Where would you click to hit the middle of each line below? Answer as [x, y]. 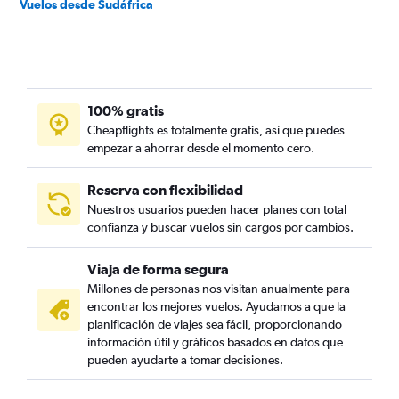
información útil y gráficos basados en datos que [215, 342]
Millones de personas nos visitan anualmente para [219, 289]
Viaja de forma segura [158, 269]
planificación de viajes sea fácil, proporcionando [215, 325]
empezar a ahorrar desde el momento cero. [201, 148]
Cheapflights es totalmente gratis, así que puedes [216, 130]
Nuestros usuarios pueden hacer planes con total [217, 210]
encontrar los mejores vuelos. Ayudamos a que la [216, 307]
